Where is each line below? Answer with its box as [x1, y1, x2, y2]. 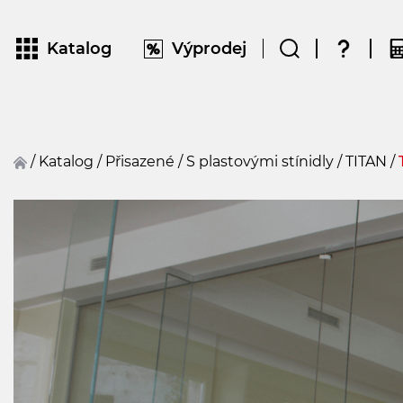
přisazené [115, 153, 175, 170]
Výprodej [171, 38, 246, 58]
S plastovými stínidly [195, 153, 334, 170]
